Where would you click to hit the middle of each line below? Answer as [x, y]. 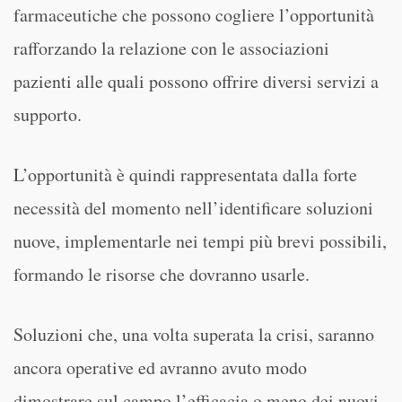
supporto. [48, 114]
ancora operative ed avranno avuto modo [160, 367]
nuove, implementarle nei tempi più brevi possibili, [200, 241]
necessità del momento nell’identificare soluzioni [193, 208]
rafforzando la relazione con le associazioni [171, 48]
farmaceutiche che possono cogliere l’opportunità [194, 15]
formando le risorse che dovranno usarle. [162, 274]
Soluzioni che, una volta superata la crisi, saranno [194, 334]
